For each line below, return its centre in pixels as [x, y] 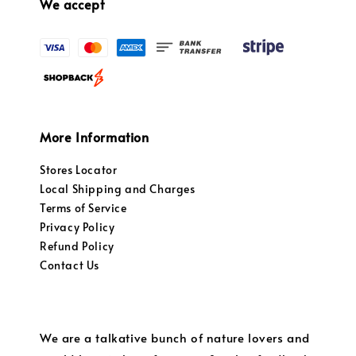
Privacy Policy [77, 227]
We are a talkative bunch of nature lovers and [175, 338]
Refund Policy [77, 246]
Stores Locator [79, 170]
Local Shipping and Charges [118, 189]
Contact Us [70, 265]
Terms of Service [83, 208]
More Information [95, 137]
